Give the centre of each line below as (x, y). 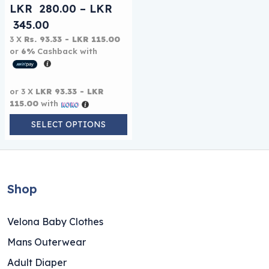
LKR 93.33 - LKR (69, 91)
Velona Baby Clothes (55, 222)
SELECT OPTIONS (68, 124)
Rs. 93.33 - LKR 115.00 (72, 39)
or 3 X (23, 91)
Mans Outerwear (47, 242)
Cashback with (66, 51)
